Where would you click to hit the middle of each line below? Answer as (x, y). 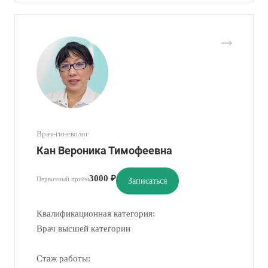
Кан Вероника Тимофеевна (104, 150)
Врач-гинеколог (63, 134)
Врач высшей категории (83, 229)
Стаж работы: (63, 258)
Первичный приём (63, 179)
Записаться (147, 181)
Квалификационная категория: (100, 214)
